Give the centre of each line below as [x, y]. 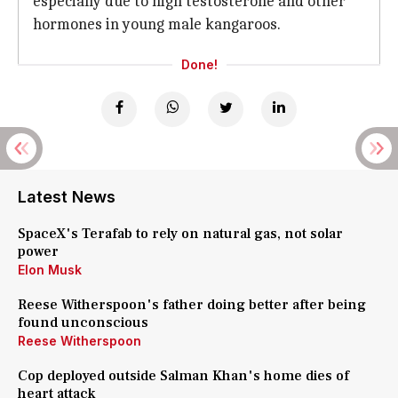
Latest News [67, 197]
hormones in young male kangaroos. [157, 24]
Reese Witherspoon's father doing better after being [192, 305]
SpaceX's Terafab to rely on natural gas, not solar [180, 234]
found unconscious [83, 322]
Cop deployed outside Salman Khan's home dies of [183, 376]
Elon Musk [50, 270]
